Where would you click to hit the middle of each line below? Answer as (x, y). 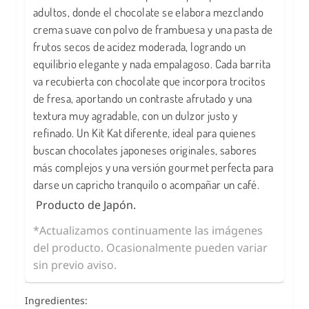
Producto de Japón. (84, 205)
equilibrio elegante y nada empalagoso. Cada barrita (152, 64)
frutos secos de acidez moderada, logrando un (140, 47)
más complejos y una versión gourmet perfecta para (153, 168)
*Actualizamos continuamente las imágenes (148, 231)
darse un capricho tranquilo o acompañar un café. (147, 185)
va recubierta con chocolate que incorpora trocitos (149, 81)
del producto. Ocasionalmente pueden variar (150, 248)
